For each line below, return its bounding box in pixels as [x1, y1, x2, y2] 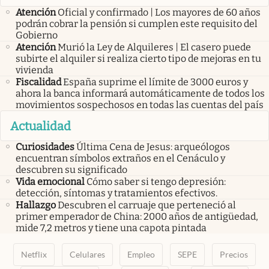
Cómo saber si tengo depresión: [86, 175, 226, 187]
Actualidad [10, 118, 71, 133]
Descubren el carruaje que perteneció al [58, 199, 236, 211]
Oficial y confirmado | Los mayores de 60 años [58, 7, 261, 19]
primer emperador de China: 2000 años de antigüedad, [16, 210, 258, 222]
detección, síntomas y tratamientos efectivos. [16, 187, 217, 199]
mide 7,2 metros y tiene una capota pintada [16, 222, 207, 234]
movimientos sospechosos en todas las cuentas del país [16, 99, 264, 111]
